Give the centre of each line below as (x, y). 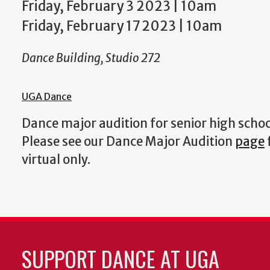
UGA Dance (47, 97)
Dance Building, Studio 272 (91, 58)
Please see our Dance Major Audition (127, 142)
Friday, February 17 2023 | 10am (122, 26)
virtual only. (56, 160)
